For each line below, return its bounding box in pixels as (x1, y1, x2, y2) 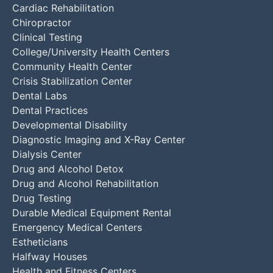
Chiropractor (12, 16, 71, 29)
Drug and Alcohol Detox (12, 162, 124, 175)
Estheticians (12, 235, 68, 248)
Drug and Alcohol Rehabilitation (12, 177, 158, 190)
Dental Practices (12, 104, 88, 116)
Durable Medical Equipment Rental (12, 206, 171, 219)
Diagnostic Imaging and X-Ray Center (12, 133, 185, 146)
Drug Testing (12, 191, 71, 204)
